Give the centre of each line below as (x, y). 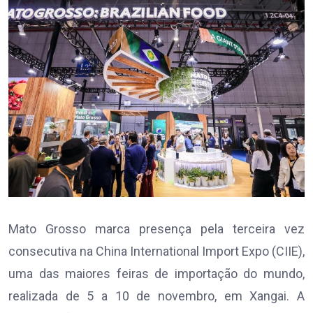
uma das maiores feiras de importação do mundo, (156, 274)
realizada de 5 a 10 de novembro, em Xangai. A (156, 296)
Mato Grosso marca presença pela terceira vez (156, 229)
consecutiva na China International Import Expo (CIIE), (156, 252)
